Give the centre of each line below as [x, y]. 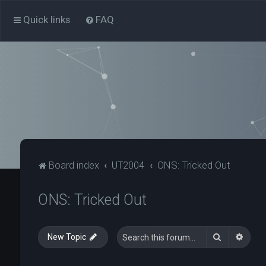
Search [235, 236]
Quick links [47, 20]
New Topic [66, 237]
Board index [74, 165]
